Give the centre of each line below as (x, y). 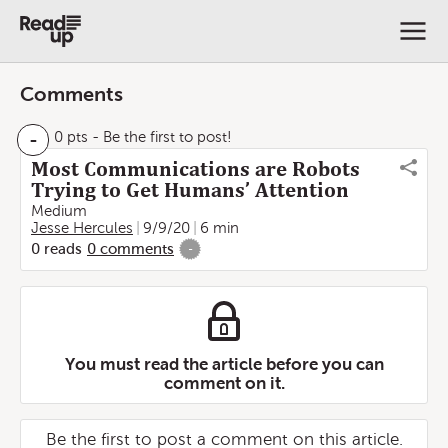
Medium (59, 211)
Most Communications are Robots (195, 169)
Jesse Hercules (82, 228)
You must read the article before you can (224, 364)
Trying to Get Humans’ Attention (190, 190)
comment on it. (224, 383)
